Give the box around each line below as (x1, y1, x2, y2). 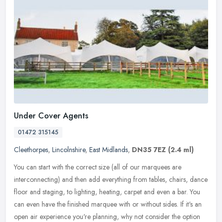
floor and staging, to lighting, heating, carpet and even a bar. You (14, 186, 200, 197)
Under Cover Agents (14, 110, 88, 121)
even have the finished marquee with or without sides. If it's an (26, 199, 202, 209)
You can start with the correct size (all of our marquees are (14, 162, 181, 172)
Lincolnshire (52, 144, 85, 155)
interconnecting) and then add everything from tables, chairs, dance (14, 174, 208, 184)
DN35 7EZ (132, 144, 166, 155)
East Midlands (89, 144, 128, 155)
